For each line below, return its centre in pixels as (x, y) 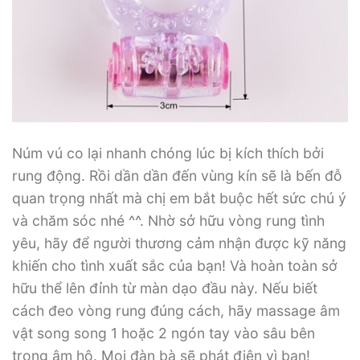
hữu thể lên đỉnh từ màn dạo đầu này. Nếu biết (165, 288)
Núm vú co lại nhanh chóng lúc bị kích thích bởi (168, 153)
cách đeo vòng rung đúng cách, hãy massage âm (176, 311)
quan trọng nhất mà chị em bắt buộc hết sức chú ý (179, 198)
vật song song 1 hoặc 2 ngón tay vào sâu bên (164, 333)
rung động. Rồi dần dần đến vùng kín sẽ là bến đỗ (177, 176)
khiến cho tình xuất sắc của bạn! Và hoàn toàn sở (175, 266)
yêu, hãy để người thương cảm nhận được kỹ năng (179, 243)
